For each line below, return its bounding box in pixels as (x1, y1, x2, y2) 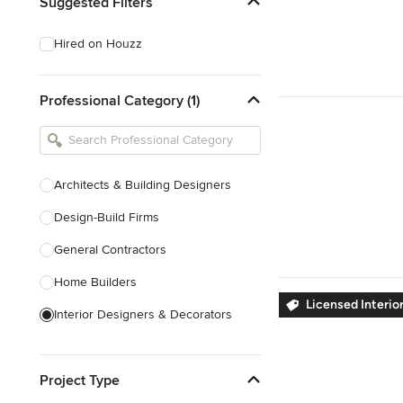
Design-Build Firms (54, 210, 159, 225)
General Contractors (54, 242, 166, 257)
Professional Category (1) (40, 91, 200, 110)
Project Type (40, 371, 120, 390)
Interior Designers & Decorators (54, 307, 232, 322)
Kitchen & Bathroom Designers (54, 339, 226, 354)
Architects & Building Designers (54, 177, 231, 193)
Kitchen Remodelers (54, 372, 166, 387)
